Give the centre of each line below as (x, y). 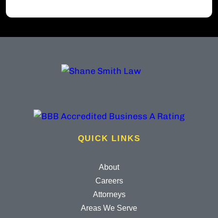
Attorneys (109, 194)
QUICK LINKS (109, 138)
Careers (109, 181)
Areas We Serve (109, 208)
